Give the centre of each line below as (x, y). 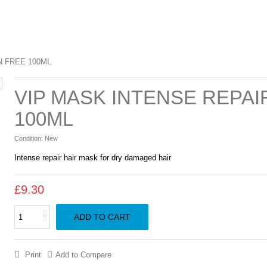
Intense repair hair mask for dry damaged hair (92, 158)
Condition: (28, 138)
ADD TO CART (102, 217)
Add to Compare (83, 255)
